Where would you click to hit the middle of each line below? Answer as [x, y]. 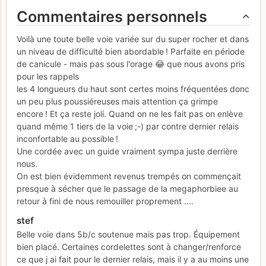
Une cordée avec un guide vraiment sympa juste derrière [127, 151]
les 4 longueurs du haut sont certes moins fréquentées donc [133, 89]
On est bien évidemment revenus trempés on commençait [129, 176]
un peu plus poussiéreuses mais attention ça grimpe [117, 102]
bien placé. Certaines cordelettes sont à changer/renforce [129, 247]
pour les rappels [48, 77]
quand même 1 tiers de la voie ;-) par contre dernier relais [128, 126]
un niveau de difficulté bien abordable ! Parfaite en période [131, 52]
